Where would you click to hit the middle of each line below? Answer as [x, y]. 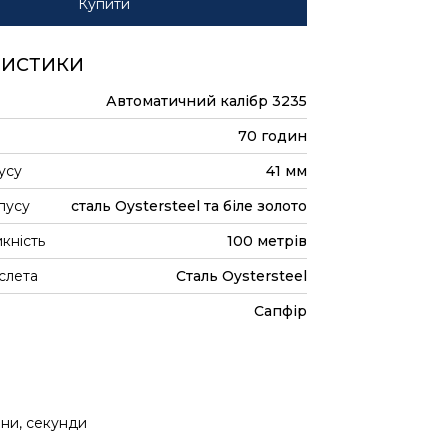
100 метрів [267, 241]
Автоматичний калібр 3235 [206, 101]
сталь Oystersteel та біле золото [189, 206]
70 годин [272, 136]
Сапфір [280, 311]
